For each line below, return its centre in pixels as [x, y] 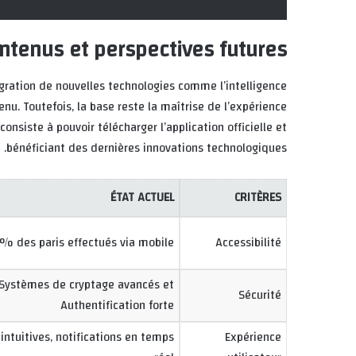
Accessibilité [248, 242]
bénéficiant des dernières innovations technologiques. [147, 148]
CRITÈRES [258, 197]
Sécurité [260, 295]
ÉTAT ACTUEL [142, 197]
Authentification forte [117, 305]
